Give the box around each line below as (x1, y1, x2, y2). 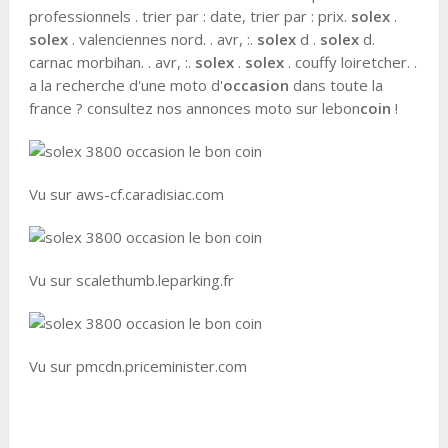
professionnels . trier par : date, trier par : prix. (28, 6, 351, 26)
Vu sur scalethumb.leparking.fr (28, 270, 234, 290)
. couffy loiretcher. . (283, 52, 417, 72)
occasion (222, 75, 289, 95)
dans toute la (288, 75, 383, 95)
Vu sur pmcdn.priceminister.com (28, 356, 247, 376)
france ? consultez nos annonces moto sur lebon (28, 98, 360, 118)
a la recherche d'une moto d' (28, 75, 223, 95)
